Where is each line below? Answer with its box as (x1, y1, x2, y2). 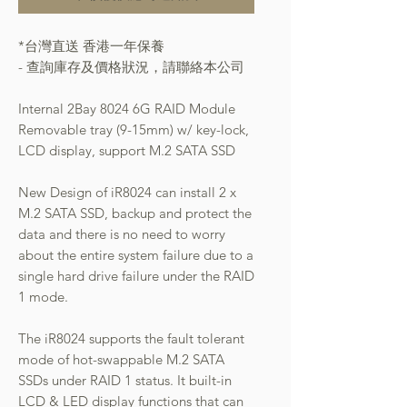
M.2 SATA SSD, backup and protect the (18, 203, 252, 222)
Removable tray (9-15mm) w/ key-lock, (18, 120, 249, 138)
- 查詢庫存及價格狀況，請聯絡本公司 (18, 57, 244, 75)
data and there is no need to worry (18, 224, 225, 243)
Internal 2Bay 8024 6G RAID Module (18, 99, 235, 117)
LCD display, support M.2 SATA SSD (18, 141, 235, 159)
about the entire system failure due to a (18, 245, 253, 263)
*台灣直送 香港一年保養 (18, 36, 164, 55)
